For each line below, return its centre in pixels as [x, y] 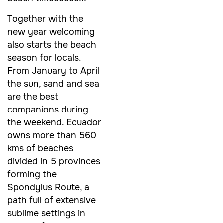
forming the [32, 174]
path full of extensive [52, 200]
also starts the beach [52, 45]
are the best [33, 96]
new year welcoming [51, 32]
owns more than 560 [52, 135]
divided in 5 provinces [54, 161]
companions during [48, 109]
